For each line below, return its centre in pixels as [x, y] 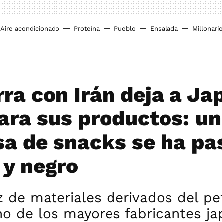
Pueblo [125, 28]
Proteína [87, 28]
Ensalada [164, 28]
